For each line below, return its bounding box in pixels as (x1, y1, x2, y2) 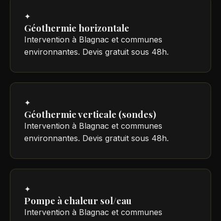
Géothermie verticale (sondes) (24, 108, 156, 120)
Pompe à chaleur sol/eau (24, 194, 132, 207)
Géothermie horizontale (24, 21, 129, 34)
